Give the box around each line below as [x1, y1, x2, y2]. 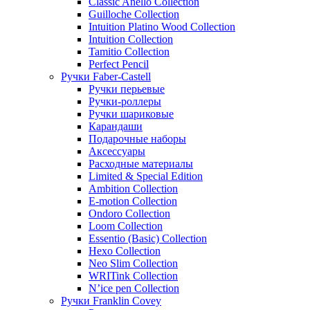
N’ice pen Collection [89, 282, 179, 294]
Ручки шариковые [89, 107, 174, 120]
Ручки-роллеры [89, 95, 161, 107]
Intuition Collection [89, 33, 173, 45]
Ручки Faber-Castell [61, 70, 151, 82]
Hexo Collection [89, 244, 161, 257]
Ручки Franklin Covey [61, 294, 161, 307]
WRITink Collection [89, 269, 178, 282]
